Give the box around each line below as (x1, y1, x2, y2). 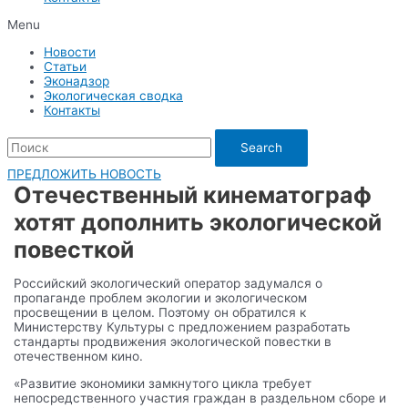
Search (240, 140, 282, 156)
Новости (44, 44, 96, 59)
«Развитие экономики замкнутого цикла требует (14, 375, 312, 391)
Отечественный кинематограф (14, 181, 372, 209)
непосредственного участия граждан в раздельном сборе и (14, 390, 387, 405)
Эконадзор (44, 73, 109, 88)
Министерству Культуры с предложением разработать (14, 320, 352, 335)
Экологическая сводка (44, 87, 183, 103)
